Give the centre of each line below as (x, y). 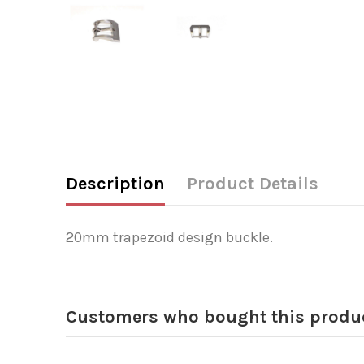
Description (115, 183)
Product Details (252, 183)
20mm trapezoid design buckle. (169, 237)
